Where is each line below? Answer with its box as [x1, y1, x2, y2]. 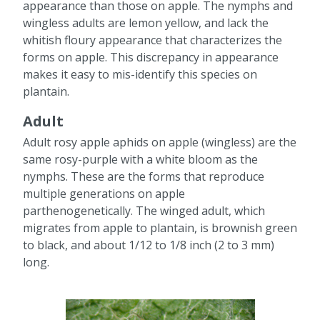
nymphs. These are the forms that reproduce [23, 168, 264, 184]
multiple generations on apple [23, 185, 185, 201]
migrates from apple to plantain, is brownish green [23, 219, 297, 236]
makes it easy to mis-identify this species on [23, 66, 257, 82]
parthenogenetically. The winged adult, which [23, 202, 265, 219]
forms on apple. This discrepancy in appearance [23, 49, 279, 65]
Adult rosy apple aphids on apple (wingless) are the [23, 134, 296, 150]
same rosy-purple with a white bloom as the [23, 151, 258, 167]
